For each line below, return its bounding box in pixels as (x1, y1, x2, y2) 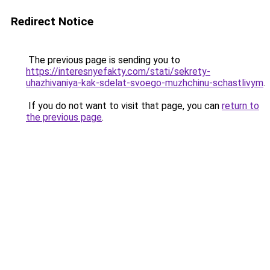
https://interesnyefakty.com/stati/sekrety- (26, 66, 210, 77)
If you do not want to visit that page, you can (26, 100, 222, 111)
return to (222, 100, 259, 111)
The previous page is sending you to (26, 54, 180, 66)
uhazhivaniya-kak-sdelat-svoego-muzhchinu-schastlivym (26, 77, 263, 89)
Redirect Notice (11, 14, 93, 28)
